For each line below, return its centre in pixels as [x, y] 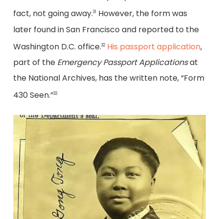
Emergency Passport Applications [123, 63]
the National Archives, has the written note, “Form [109, 78]
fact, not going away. [53, 14]
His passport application [153, 47]
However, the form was [142, 14]
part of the [35, 63]
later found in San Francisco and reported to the [106, 29]
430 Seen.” [33, 95]
